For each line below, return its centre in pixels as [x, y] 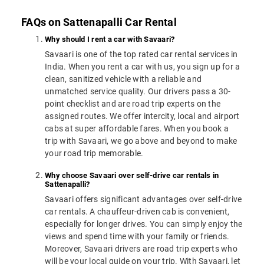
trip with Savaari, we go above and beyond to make [141, 141]
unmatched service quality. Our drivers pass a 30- [138, 92]
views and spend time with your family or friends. [137, 237]
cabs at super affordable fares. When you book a [137, 129]
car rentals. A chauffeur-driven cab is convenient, [137, 212]
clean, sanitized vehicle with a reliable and [123, 79]
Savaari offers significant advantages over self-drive [143, 199]
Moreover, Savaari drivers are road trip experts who [141, 249]
